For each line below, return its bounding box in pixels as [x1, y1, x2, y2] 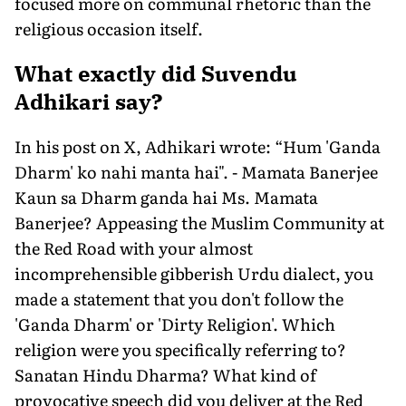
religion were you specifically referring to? [14, 336, 346, 362]
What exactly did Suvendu [14, 58, 297, 88]
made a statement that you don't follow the [14, 285, 343, 311]
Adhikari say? [14, 86, 162, 116]
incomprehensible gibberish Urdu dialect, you [14, 260, 373, 285]
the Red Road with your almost [14, 235, 253, 260]
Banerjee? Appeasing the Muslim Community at [14, 209, 384, 235]
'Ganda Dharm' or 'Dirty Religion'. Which [14, 311, 335, 336]
